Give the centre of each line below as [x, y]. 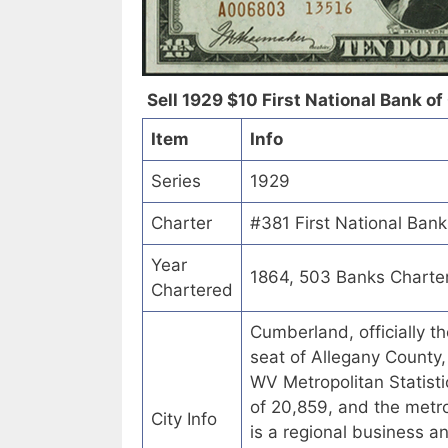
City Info [184, 419]
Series [176, 181]
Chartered [192, 290]
